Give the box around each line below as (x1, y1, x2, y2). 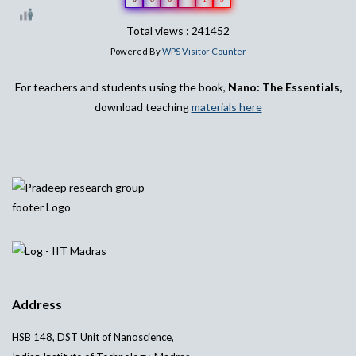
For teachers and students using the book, (14, 80, 228, 94)
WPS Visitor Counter (161, 46, 246, 56)
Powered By (110, 46, 162, 56)
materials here (191, 100, 262, 114)
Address (12, 296, 62, 311)
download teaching (94, 100, 192, 114)
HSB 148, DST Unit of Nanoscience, (12, 331, 174, 343)
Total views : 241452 (126, 24, 230, 37)
